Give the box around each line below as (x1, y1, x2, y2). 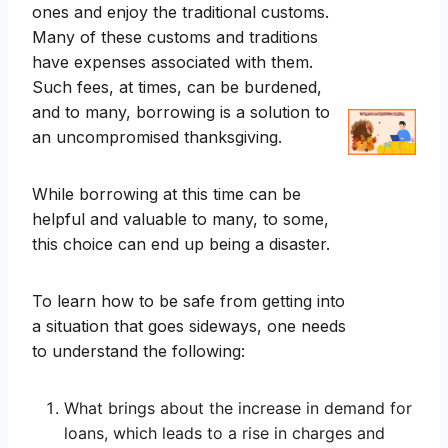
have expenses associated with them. (32, 52, 313, 73)
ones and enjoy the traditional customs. (32, 2, 329, 23)
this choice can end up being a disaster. (32, 234, 330, 255)
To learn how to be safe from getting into (32, 291, 345, 312)
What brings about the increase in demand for (64, 398, 412, 419)
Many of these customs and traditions (32, 27, 318, 48)
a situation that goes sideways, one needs (32, 316, 346, 337)
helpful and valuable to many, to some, (32, 209, 329, 230)
